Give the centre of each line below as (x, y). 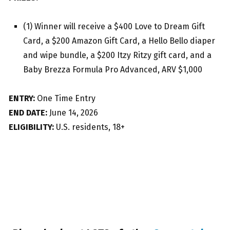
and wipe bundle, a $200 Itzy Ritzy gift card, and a (117, 55)
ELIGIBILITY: (31, 127)
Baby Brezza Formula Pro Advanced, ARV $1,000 (113, 69)
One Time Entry (65, 98)
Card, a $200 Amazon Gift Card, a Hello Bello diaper (119, 41)
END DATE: (28, 112)
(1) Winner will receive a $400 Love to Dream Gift (114, 26)
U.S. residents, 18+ (89, 127)
